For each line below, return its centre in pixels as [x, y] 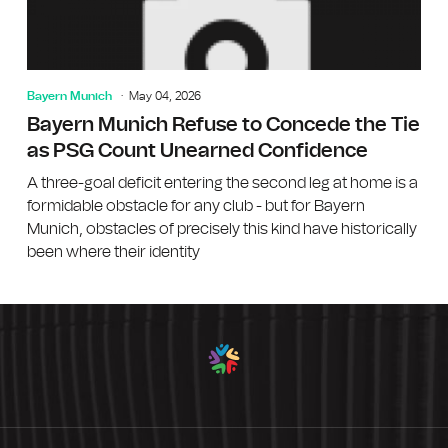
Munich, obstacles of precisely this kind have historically [221, 228]
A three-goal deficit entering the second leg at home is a [222, 182]
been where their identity [113, 251]
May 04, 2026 [164, 95]
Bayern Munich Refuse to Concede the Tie [223, 124]
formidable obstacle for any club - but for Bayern [195, 205]
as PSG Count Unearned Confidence [197, 150]
